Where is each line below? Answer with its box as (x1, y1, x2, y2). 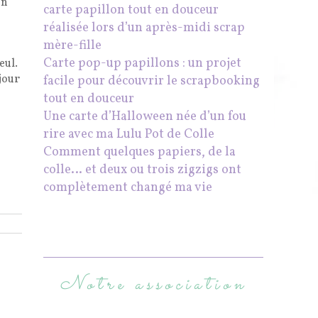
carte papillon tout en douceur (43, 1, 219, 20)
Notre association (60, 270, 247, 300)
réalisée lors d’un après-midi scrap (43, 19, 245, 38)
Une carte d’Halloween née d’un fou (43, 108, 246, 126)
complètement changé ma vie (43, 179, 212, 197)
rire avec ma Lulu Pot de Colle (43, 126, 214, 144)
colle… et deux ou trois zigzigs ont (43, 161, 241, 180)
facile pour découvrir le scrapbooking (43, 72, 260, 91)
